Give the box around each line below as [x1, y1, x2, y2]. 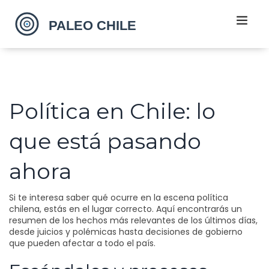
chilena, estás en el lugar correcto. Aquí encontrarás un [9, 203, 242, 215]
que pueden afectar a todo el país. [9, 237, 156, 249]
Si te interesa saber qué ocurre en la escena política [9, 192, 228, 204]
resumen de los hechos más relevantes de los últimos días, [9, 214, 258, 226]
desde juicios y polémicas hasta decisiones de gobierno [9, 226, 243, 238]
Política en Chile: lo [9, 98, 216, 124]
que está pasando [9, 128, 201, 154]
